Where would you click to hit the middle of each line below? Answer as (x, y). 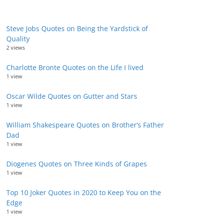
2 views (16, 47)
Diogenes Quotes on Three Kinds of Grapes (77, 164)
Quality (18, 39)
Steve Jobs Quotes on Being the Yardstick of (77, 28)
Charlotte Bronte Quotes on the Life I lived (75, 67)
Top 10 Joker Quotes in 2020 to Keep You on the (84, 192)
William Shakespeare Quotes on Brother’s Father (85, 125)
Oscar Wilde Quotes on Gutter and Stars (72, 96)
